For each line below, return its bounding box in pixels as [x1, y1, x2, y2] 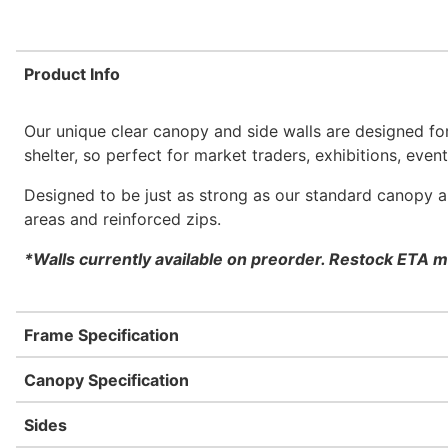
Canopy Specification [24, 370, 189, 390]
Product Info [24, 64, 120, 84]
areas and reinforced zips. [24, 209, 221, 229]
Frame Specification [24, 325, 179, 345]
